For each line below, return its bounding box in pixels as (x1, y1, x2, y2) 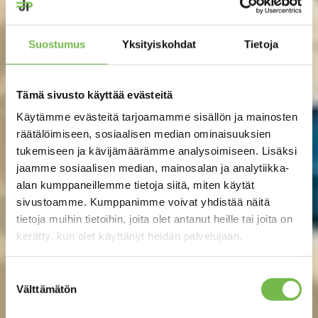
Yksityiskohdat (121, 38, 197, 50)
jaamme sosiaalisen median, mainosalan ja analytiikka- (16, 161, 290, 174)
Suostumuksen (5, 268, 77, 281)
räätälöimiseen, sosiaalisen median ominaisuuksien (16, 127, 271, 140)
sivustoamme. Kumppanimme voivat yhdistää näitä (16, 195, 270, 208)
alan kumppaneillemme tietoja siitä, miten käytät (16, 178, 254, 191)
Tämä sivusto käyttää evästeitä (16, 88, 173, 101)
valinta (5, 285, 35, 298)
